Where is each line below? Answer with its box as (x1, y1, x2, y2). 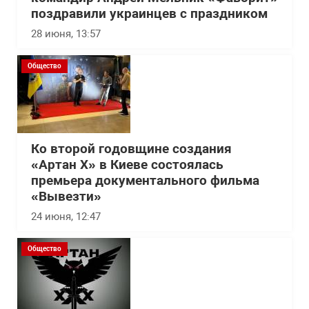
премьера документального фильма (31, 173, 259, 188)
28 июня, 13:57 (31, 28, 101, 40)
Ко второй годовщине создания (31, 141, 232, 157)
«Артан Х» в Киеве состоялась (31, 157, 223, 172)
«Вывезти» (31, 189, 101, 204)
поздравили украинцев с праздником (31, 6, 268, 21)
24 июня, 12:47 (31, 210, 101, 223)
